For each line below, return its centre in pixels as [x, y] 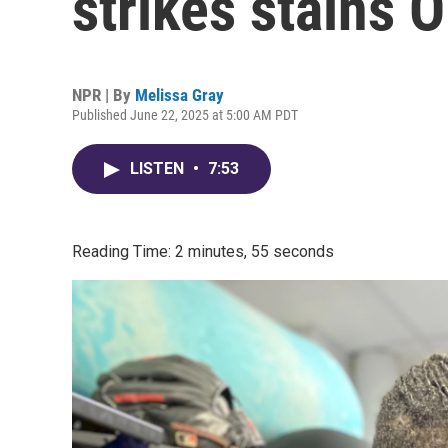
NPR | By [103, 95]
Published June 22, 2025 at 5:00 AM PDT [185, 115]
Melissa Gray [179, 95]
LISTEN [159, 168]
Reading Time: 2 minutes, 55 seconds [203, 251]
